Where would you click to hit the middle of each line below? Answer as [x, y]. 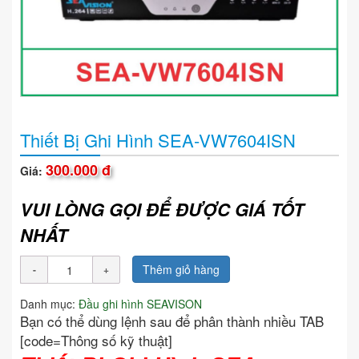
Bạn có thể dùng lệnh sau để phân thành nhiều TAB [172, 321]
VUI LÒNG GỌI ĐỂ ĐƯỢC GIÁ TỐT [162, 210]
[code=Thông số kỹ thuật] [98, 341]
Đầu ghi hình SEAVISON [140, 304]
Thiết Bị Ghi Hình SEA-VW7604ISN [158, 140]
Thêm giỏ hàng [181, 270]
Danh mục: [49, 304]
